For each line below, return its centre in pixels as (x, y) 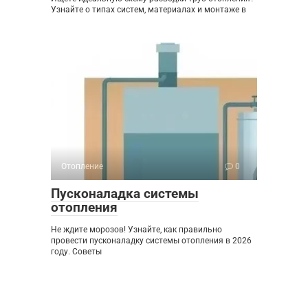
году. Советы (76, 252)
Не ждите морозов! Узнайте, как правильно (136, 230)
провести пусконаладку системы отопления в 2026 (151, 241)
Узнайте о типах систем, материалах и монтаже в (148, 10)
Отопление (82, 167)
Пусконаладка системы (125, 194)
